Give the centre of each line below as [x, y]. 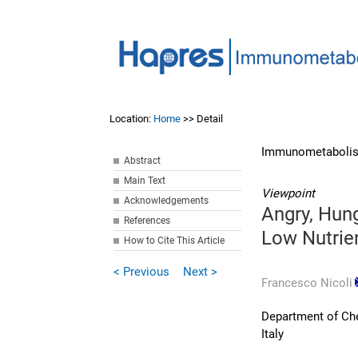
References [147, 221]
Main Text [145, 181]
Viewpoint [288, 193]
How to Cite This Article [175, 241]
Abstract [143, 161]
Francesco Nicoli [307, 283]
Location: [132, 119]
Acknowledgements [167, 201]
